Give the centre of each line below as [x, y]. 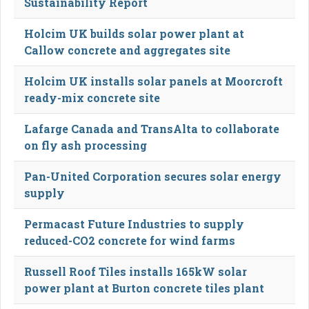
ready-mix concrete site [92, 97]
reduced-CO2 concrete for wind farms [130, 240]
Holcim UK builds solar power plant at [134, 33]
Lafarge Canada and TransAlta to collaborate [152, 128]
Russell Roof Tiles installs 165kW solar [136, 271]
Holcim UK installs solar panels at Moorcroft [153, 81]
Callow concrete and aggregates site [127, 50]
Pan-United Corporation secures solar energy [153, 176]
